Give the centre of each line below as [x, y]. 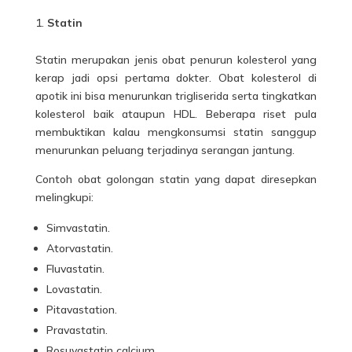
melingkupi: [64, 197]
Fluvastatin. [75, 269]
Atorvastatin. [79, 248]
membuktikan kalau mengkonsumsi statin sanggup [176, 132]
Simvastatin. [78, 228]
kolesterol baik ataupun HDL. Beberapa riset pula [176, 114]
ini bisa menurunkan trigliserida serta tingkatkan [192, 96]
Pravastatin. [77, 330]
